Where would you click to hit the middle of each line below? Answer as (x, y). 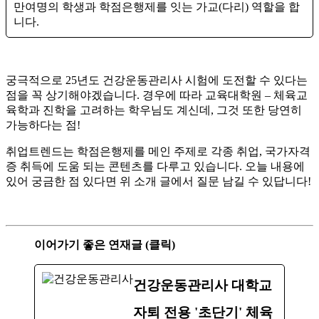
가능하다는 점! (43, 125)
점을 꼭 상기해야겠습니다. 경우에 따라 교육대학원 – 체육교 (157, 95)
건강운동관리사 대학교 (203, 286)
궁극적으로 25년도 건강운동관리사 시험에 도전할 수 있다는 (157, 80)
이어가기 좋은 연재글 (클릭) (105, 245)
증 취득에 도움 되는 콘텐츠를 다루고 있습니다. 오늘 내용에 (155, 167)
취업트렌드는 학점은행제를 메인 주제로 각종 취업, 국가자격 (158, 152)
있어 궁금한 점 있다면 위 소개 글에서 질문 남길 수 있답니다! (158, 182)
